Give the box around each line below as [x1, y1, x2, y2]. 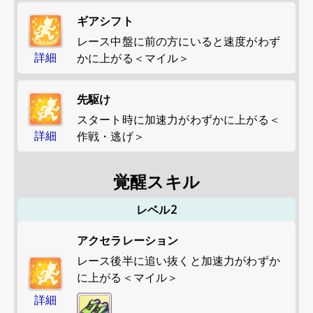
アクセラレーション [77, 233, 179, 248]
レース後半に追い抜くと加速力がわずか [77, 253, 280, 268]
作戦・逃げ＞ [77, 129, 145, 144]
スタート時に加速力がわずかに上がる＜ [77, 112, 280, 127]
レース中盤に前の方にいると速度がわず [77, 34, 280, 49]
